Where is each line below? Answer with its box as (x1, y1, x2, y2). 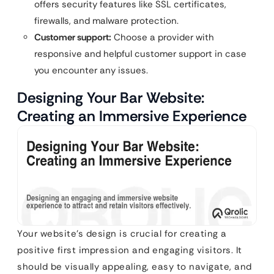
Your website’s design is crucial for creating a (17, 228, 227, 240)
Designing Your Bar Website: (17, 87, 204, 107)
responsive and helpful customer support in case (34, 47, 246, 60)
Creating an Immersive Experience (17, 106, 246, 125)
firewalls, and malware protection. (34, 14, 179, 27)
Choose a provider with (111, 31, 214, 43)
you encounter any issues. (34, 64, 148, 76)
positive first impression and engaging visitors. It (17, 244, 242, 257)
